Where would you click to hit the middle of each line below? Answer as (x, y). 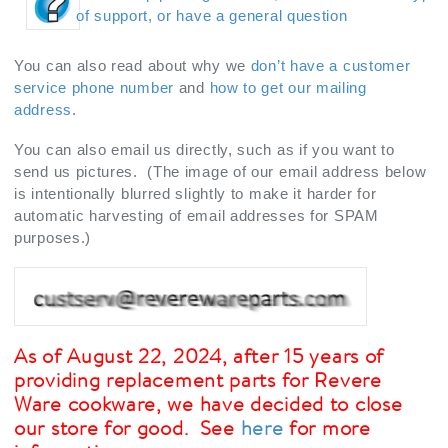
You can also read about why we (132, 65)
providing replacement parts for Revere (198, 379)
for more (327, 427)
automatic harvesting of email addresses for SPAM (196, 215)
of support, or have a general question (212, 16)
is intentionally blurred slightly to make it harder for (195, 193)
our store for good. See (127, 427)
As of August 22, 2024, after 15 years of (199, 355)
